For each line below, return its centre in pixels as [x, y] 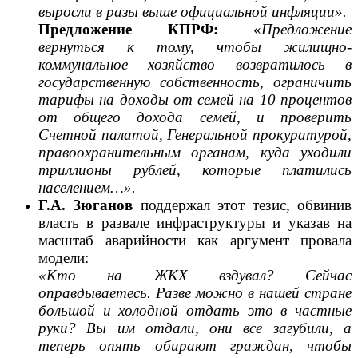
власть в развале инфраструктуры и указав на [195, 222]
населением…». [87, 187]
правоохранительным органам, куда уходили [195, 152]
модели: [64, 257]
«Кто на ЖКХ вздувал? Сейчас [195, 275]
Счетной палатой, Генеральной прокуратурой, [195, 134]
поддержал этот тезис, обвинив [243, 205]
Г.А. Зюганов [86, 205]
